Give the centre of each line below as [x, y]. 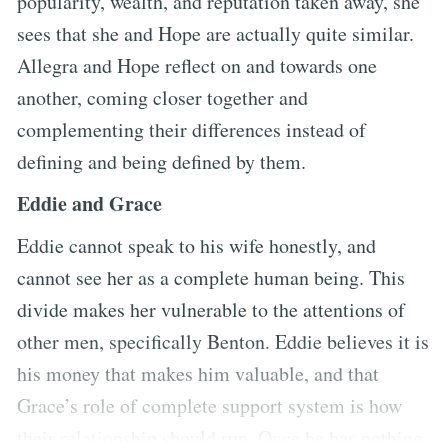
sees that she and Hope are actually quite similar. [215, 33]
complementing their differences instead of [191, 129]
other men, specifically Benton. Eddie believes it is [223, 341]
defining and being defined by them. [161, 161]
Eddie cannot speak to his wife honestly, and [196, 245]
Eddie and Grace [89, 203]
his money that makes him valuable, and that [198, 373]
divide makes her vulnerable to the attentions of [211, 309]
